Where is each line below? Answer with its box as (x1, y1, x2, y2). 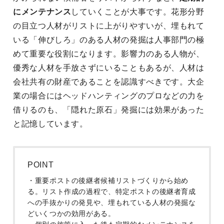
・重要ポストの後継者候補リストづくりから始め (27, 176, 189, 184)
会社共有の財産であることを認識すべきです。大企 (13, 77, 204, 86)
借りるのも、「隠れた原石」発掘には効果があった (13, 105, 204, 114)
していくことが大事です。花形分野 (71, 7, 204, 16)
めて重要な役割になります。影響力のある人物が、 (13, 49, 204, 58)
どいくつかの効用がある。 (27, 209, 115, 217)
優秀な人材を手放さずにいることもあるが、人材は (13, 63, 204, 72)
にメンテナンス (13, 7, 71, 16)
